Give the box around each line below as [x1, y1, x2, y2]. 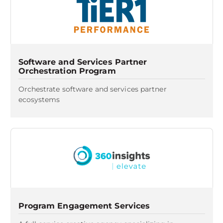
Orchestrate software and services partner [18, 85, 167, 94]
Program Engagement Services [18, 201, 150, 211]
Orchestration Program [18, 66, 116, 76]
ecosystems [18, 95, 60, 104]
